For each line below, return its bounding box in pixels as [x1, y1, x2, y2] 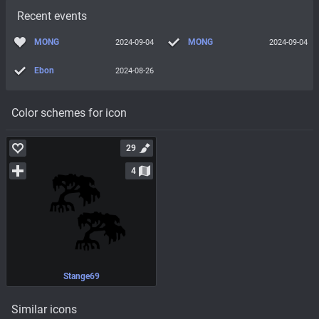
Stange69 [63, 271, 100, 282]
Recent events [17, 9, 87, 23]
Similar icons [11, 302, 77, 316]
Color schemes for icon [11, 105, 127, 120]
